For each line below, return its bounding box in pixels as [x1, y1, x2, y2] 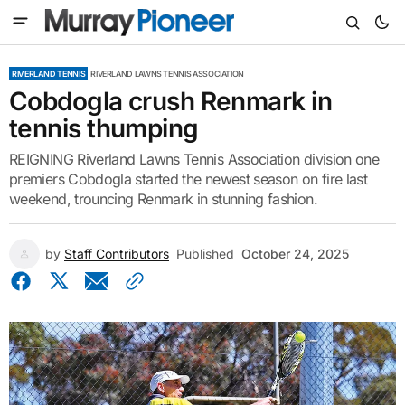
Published [176, 246, 234, 261]
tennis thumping [9, 113, 199, 144]
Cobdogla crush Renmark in [9, 86, 333, 117]
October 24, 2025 [241, 246, 349, 261]
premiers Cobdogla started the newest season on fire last [9, 170, 368, 188]
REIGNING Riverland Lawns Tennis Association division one [9, 150, 380, 168]
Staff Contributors [64, 246, 169, 261]
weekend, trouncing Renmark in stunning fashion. [9, 190, 317, 208]
